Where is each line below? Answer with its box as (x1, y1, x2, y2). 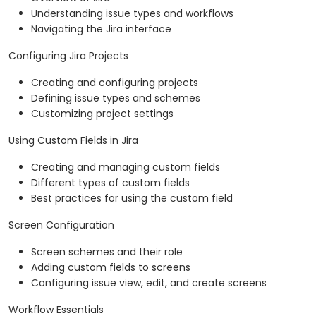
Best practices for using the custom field (31, 191, 233, 206)
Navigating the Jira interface (31, 22, 171, 37)
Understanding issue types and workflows (31, 6, 233, 21)
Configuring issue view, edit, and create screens (31, 276, 267, 291)
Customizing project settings (31, 107, 174, 121)
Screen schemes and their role (31, 245, 183, 260)
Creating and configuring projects (31, 75, 198, 90)
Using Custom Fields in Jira (8, 133, 138, 148)
